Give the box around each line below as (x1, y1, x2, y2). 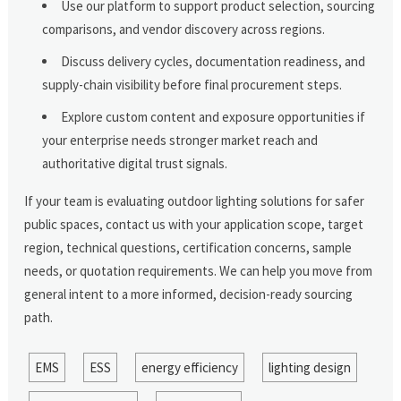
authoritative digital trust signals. (42, 154, 228, 172)
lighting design (268, 358, 351, 376)
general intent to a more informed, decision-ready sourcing (24, 285, 354, 303)
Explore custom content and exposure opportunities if (61, 107, 366, 125)
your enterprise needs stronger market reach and (42, 131, 319, 149)
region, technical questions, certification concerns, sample (24, 238, 353, 256)
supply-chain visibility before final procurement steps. (42, 75, 343, 93)
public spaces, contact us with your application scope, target (24, 215, 364, 233)
